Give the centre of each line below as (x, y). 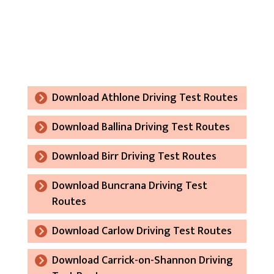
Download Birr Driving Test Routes (134, 156)
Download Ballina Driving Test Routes (141, 127)
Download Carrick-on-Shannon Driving (142, 260)
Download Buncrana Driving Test (129, 186)
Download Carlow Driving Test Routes (142, 231)
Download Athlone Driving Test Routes (145, 98)
